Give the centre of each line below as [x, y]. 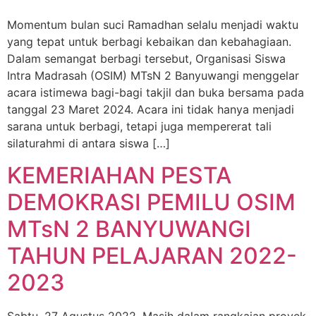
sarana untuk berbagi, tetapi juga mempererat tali [139, 127]
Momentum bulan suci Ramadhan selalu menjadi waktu [153, 25]
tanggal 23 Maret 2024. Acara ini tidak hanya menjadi [151, 110]
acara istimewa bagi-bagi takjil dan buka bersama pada [156, 93]
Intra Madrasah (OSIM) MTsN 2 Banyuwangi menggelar [153, 76]
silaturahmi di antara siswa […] [89, 144]
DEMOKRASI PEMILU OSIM [151, 202]
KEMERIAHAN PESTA [119, 175]
